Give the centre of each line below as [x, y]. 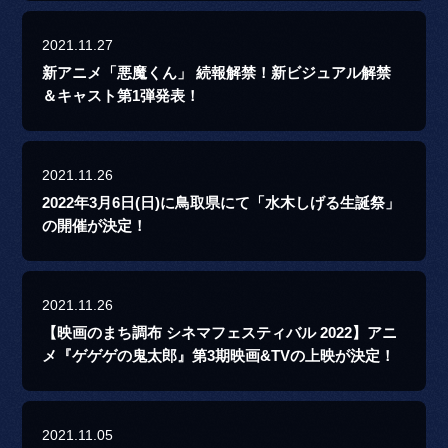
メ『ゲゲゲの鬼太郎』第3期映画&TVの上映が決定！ [219, 356]
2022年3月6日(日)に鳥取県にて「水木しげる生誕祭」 [221, 203]
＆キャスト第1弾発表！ [121, 96]
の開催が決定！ [95, 226]
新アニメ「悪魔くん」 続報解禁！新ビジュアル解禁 [217, 73]
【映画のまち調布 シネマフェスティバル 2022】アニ [220, 333]
